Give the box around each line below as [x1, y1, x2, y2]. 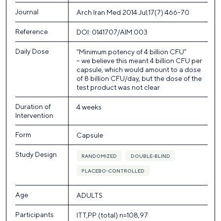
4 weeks [76, 103, 102, 111]
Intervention [15, 111, 53, 120]
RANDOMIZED [81, 153, 117, 159]
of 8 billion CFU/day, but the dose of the [76, 74, 202, 83]
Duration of [15, 103, 51, 111]
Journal [15, 8, 38, 16]
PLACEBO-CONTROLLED [81, 168, 145, 174]
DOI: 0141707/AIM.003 [76, 28, 147, 37]
